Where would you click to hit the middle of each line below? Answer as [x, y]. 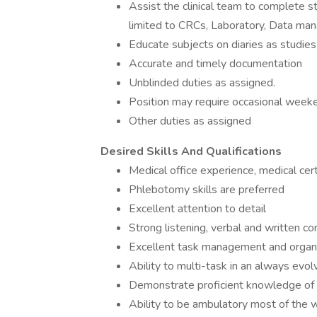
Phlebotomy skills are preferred [207, 190]
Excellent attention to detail [197, 209]
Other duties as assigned [190, 121]
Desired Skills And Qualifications [191, 151]
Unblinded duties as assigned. [202, 83]
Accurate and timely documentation [215, 64]
